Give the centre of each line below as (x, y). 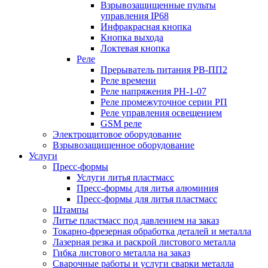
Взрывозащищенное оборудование (124, 145)
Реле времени (128, 81)
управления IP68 (135, 16)
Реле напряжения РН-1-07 (153, 92)
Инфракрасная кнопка (146, 27)
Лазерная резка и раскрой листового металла (144, 242)
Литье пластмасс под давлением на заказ (136, 221)
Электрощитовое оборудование (117, 135)
